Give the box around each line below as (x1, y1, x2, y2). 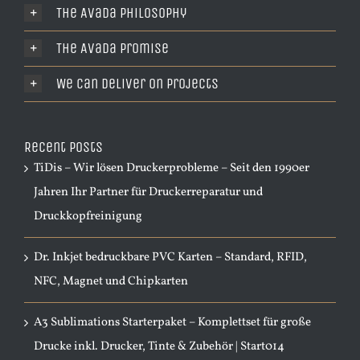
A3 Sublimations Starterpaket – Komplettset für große (34, 314, 311, 331)
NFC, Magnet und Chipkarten (34, 273, 188, 290)
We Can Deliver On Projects (56, 75, 219, 92)
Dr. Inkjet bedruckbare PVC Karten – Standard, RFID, (34, 249, 307, 266)
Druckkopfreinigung (34, 208, 142, 225)
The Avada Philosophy (56, 4, 186, 22)
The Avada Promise (56, 39, 169, 57)
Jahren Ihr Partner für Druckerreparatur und (34, 184, 263, 201)
